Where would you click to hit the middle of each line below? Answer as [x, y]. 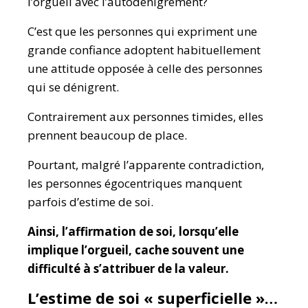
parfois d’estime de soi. [90, 202]
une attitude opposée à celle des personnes [145, 68]
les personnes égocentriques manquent [135, 183]
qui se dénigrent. [73, 87]
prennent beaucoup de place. [107, 135]
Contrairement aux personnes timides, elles [145, 117]
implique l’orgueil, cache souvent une [136, 250]
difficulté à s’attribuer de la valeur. [128, 268]
